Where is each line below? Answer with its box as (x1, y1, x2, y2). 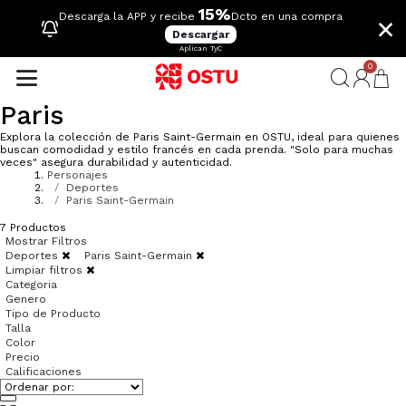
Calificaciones (5, 364, 82, 378)
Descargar (172, 28, 229, 41)
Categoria (5, 277, 57, 291)
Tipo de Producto (5, 306, 101, 320)
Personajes (47, 168, 108, 181)
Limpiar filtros (5, 263, 86, 276)
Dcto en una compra (231, 10, 343, 23)
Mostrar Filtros (5, 234, 87, 247)
